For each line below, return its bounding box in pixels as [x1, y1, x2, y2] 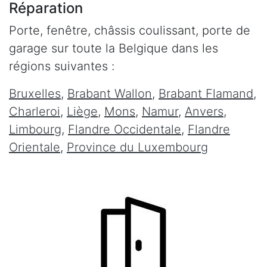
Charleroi [9, 104, 60, 119]
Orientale [9, 139, 60, 154]
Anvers [185, 104, 223, 119]
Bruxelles [9, 86, 61, 101]
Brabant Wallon [67, 86, 152, 101]
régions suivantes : [9, 58, 114, 73]
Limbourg [9, 122, 61, 136]
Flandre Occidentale [68, 122, 181, 136]
